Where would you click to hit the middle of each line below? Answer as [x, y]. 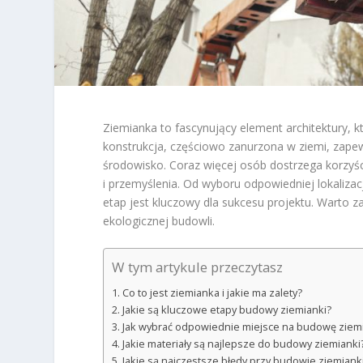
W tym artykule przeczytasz [198, 267]
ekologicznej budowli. [159, 220]
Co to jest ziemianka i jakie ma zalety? [212, 293]
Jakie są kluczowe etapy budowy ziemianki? [226, 310]
